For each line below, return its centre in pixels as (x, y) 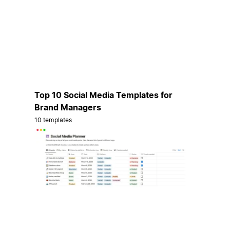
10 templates (53, 120)
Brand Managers (68, 107)
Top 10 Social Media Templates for (103, 95)
